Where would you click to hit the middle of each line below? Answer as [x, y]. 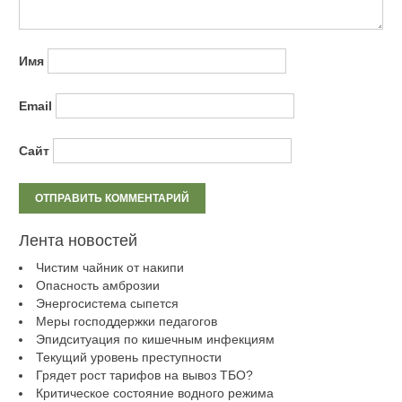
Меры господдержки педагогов [126, 321]
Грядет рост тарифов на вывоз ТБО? [144, 375]
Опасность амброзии [97, 285]
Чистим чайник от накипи [109, 267]
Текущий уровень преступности [128, 357]
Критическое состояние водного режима [154, 393]
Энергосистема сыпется [107, 303]
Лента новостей [78, 240]
